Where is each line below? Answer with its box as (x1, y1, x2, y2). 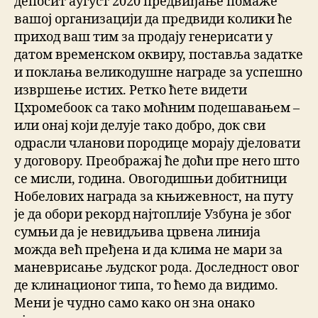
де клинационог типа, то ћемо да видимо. (14, 278, 278, 295)
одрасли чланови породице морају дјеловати (14, 136, 300, 153)
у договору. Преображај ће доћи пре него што (14, 153, 300, 170)
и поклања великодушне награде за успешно (14, 65, 302, 82)
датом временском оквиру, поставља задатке (14, 47, 303, 64)
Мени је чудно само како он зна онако (14, 295, 255, 312)
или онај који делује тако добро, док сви (14, 118, 265, 135)
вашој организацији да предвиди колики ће (14, 11, 292, 28)
